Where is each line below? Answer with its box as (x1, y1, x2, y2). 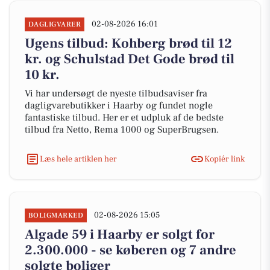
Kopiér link (204, 153, 245, 165)
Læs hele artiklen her (40, 153, 117, 165)
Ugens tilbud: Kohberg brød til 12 (25, 35, 232, 52)
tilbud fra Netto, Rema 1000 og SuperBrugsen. (25, 124, 219, 136)
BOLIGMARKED (28, 211, 84, 220)
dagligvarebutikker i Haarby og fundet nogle (25, 99, 213, 111)
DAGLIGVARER (28, 20, 81, 29)
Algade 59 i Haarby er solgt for (25, 226, 215, 243)
